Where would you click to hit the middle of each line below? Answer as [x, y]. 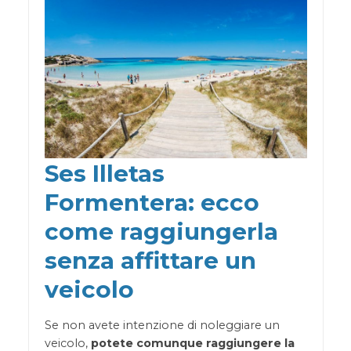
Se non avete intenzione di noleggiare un [162, 325]
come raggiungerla [161, 231]
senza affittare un [150, 260]
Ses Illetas [104, 173]
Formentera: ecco [152, 202]
